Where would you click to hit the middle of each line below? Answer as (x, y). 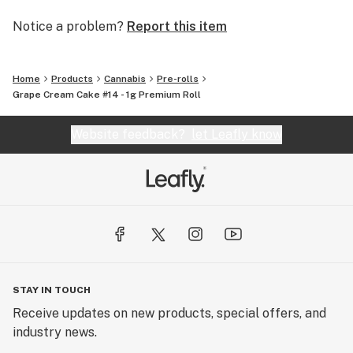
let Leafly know (237, 134)
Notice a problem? (68, 26)
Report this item (177, 26)
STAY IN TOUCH (52, 290)
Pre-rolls (178, 79)
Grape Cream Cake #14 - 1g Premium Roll (107, 95)
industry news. (55, 332)
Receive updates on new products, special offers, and (169, 313)
